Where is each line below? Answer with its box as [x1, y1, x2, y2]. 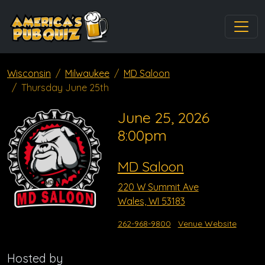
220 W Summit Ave [117, 181, 199, 193]
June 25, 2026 [117, 108, 209, 127]
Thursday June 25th [21, 82, 109, 93]
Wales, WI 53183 [117, 195, 185, 207]
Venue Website [177, 218, 237, 229]
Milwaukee [65, 67, 109, 79]
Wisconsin [7, 67, 51, 79]
